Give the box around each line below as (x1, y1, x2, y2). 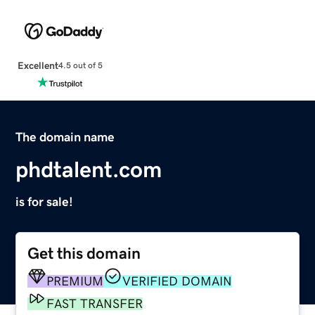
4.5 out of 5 (58, 61, 103, 70)
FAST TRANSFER (46, 297, 143, 310)
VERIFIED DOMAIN (122, 274, 233, 288)
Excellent (17, 60, 58, 70)
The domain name (15, 130, 115, 143)
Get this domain (27, 245, 141, 262)
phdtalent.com (15, 157, 162, 181)
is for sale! (15, 195, 74, 208)
